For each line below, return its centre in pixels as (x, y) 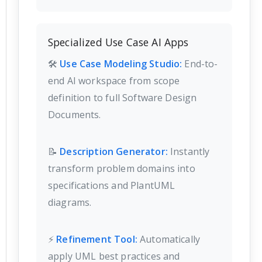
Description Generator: (114, 151)
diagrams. (70, 202)
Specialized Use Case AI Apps (118, 42)
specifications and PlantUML (112, 185)
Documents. (75, 114)
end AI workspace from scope (114, 80)
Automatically (169, 239)
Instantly (189, 151)
